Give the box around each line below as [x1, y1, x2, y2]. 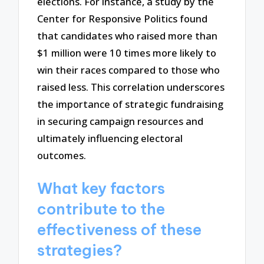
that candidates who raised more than [37, 28, 218, 42]
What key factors [37, 179, 166, 198]
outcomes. [37, 148, 87, 162]
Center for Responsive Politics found [37, 11, 208, 25]
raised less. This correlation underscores [37, 80, 225, 94]
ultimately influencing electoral [37, 131, 183, 145]
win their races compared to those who [37, 62, 220, 77]
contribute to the [37, 199, 166, 219]
